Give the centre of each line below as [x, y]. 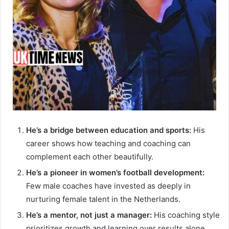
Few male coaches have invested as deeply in [108, 186]
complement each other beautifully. [90, 157]
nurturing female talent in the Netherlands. [103, 199]
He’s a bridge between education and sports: [109, 130]
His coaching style [186, 215]
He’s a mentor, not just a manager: [89, 215]
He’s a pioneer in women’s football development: [115, 173]
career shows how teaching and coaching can [108, 144]
